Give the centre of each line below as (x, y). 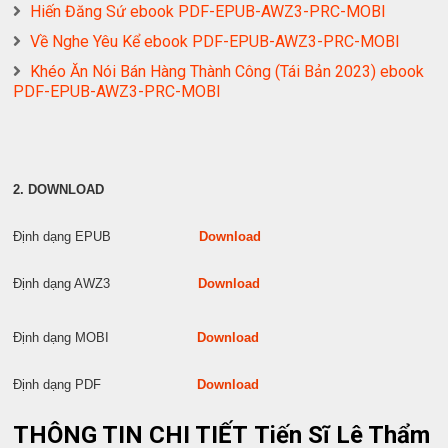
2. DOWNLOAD (59, 190)
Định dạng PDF (105, 385)
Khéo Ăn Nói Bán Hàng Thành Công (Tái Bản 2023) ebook (227, 72)
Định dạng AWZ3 (106, 284)
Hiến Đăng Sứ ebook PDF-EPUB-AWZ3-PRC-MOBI (208, 12)
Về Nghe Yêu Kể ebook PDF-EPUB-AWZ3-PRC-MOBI (215, 42)
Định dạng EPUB (106, 237)
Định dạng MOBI (105, 338)
